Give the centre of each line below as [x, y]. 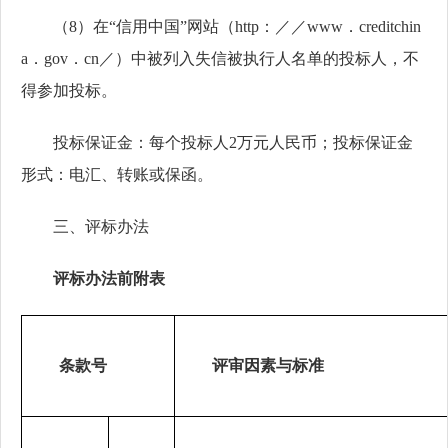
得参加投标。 [69, 90]
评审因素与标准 [268, 365]
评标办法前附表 [109, 278]
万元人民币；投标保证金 [325, 142]
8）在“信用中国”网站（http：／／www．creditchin [245, 26]
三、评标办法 [101, 226]
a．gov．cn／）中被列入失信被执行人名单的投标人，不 [220, 58]
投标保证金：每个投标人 [141, 142]
